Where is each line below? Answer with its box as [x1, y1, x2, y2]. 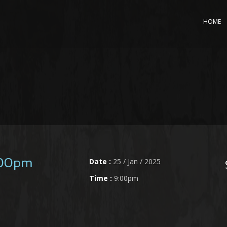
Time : [89, 173, 112, 183]
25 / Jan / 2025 [111, 157, 161, 166]
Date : [89, 157, 111, 166]
